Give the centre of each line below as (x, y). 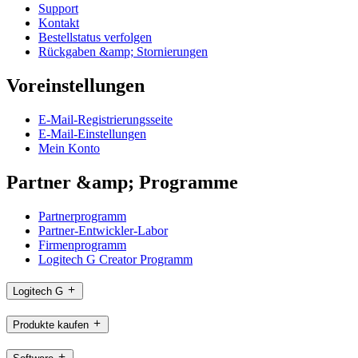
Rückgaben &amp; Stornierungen (123, 52)
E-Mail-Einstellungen (92, 133)
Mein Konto (69, 148)
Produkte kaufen (51, 325)
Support (58, 9)
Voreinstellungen (76, 86)
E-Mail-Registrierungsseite (105, 119)
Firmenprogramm (82, 245)
